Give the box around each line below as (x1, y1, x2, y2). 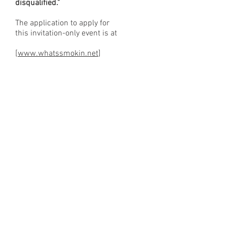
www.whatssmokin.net (18, 49, 98, 59)
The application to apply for (15, 18, 109, 29)
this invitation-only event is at (15, 28, 117, 39)
